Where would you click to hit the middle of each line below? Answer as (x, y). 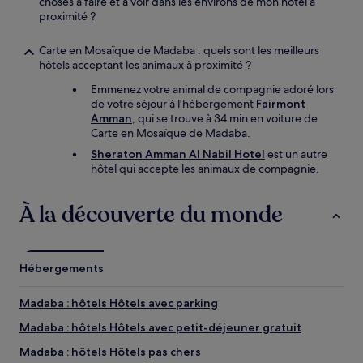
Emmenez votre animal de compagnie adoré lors (212, 89)
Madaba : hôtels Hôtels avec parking (119, 303)
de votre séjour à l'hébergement (173, 104)
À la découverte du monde (151, 215)
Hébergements (62, 268)
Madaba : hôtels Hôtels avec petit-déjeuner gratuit (160, 327)
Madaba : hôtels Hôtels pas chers (110, 352)
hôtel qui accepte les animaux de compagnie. (205, 169)
